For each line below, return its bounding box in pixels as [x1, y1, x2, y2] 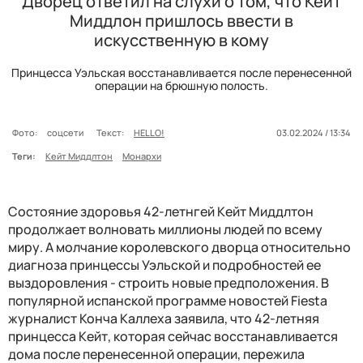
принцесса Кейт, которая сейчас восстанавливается [8, 327, 338, 346]
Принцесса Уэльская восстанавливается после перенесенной [11, 65, 352, 81]
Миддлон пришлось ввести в [70, 10, 293, 32]
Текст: [96, 126, 124, 139]
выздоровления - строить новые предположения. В [8, 274, 329, 293]
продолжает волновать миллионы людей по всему [8, 220, 322, 239]
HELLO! [134, 126, 164, 139]
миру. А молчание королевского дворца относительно [8, 238, 351, 257]
